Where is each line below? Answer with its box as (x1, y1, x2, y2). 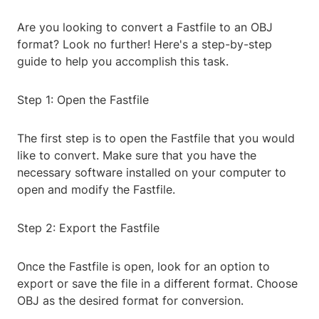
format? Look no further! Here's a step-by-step (17, 37, 272, 52)
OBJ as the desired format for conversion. (17, 293, 244, 308)
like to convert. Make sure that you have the (17, 148, 256, 163)
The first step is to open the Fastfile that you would (17, 131, 295, 146)
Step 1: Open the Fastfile (17, 93, 149, 108)
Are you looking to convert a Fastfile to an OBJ (17, 20, 273, 35)
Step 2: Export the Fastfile (17, 221, 159, 236)
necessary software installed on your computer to (17, 165, 286, 180)
